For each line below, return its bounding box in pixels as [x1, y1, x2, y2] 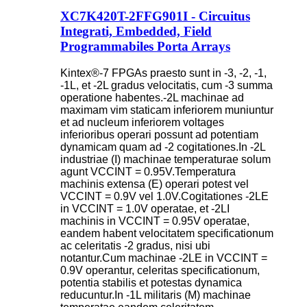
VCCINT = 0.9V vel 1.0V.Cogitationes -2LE [60, 191, 269, 203]
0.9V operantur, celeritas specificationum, [60, 265, 260, 277]
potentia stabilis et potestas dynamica [60, 277, 242, 289]
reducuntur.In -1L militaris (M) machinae [60, 289, 251, 302]
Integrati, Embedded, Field [60, 24, 212, 39]
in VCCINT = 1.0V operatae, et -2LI [60, 203, 230, 215]
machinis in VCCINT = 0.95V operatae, [60, 215, 249, 228]
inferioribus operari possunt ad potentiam [60, 129, 258, 141]
